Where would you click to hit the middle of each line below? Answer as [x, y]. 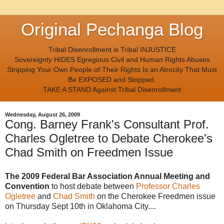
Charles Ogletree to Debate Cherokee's [109, 138]
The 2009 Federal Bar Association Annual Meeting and [107, 176]
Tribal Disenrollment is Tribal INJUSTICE [112, 49]
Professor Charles [168, 186]
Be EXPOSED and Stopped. [112, 79]
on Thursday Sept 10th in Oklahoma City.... [80, 206]
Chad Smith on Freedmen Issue [89, 152]
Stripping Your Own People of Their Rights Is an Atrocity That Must [112, 69]
